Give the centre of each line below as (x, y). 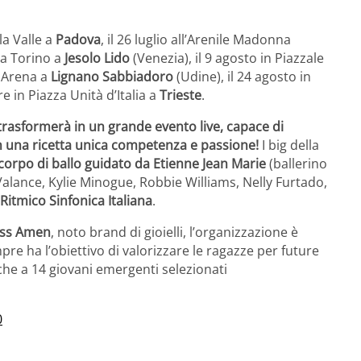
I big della (290, 145)
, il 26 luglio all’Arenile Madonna (196, 40)
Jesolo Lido (97, 58)
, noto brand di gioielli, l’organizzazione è (174, 232)
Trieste (180, 95)
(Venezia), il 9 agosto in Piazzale (227, 58)
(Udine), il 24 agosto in (242, 77)
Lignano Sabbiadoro (112, 77)
